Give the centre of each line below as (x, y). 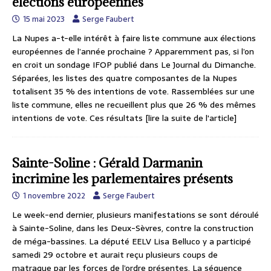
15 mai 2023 (44, 19)
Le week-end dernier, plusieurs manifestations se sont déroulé (135, 214)
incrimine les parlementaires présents (122, 178)
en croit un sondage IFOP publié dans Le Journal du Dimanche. (134, 64)
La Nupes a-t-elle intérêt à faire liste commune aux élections (134, 38)
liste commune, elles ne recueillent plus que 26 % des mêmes (134, 104)
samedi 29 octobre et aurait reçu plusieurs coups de (115, 254)
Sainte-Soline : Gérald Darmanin (107, 163)
